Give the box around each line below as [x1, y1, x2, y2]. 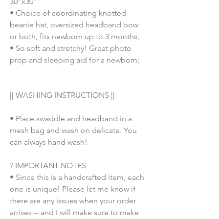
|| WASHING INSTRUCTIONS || [10, 90, 115, 100]
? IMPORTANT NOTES [10, 161, 86, 170]
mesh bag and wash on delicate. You [10, 126, 137, 135]
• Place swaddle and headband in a [10, 114, 132, 123]
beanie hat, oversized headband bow [10, 20, 138, 29]
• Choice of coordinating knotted [10, 8, 126, 18]
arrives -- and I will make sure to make [10, 208, 139, 217]
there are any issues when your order [10, 196, 136, 205]
